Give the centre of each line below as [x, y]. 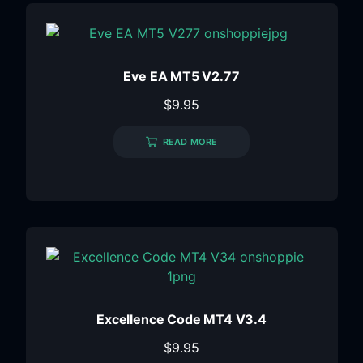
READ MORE [190, 142]
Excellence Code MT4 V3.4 [181, 320]
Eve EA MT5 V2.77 [181, 77]
